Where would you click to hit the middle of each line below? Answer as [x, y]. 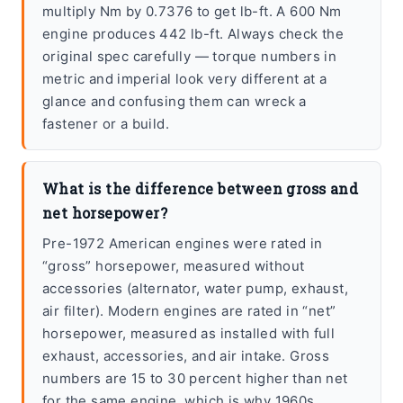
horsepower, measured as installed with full [189, 334]
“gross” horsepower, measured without [174, 266]
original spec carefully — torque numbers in [190, 57]
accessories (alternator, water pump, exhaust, [195, 289]
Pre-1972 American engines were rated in [183, 244]
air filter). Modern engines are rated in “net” [189, 311]
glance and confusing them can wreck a [175, 102]
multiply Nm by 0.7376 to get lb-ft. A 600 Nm [192, 12]
